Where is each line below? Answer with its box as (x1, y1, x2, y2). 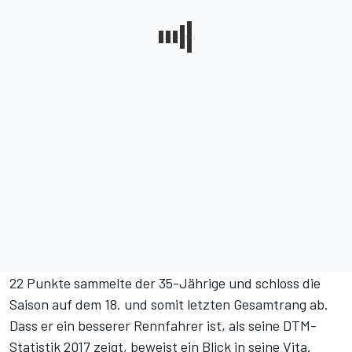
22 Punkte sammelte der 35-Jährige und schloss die (9, 274, 321, 292)
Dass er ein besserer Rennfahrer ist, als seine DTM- (9, 317, 317, 335)
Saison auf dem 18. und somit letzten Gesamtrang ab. (9, 295, 328, 313)
